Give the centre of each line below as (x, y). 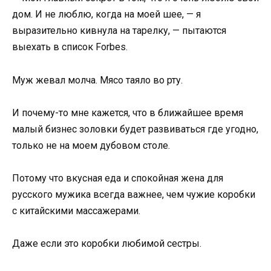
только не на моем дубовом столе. (91, 145)
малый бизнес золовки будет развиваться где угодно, (135, 129)
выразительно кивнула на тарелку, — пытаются (119, 31)
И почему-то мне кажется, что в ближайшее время (128, 113)
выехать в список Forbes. (70, 47)
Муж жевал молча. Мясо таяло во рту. (97, 80)
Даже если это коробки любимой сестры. (107, 244)
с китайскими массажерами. (76, 211)
